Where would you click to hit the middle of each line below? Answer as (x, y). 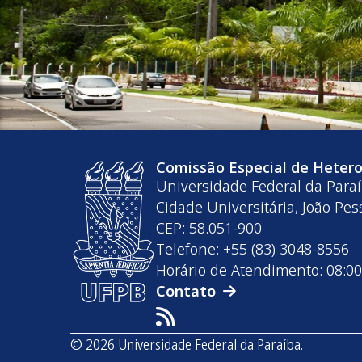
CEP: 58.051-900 (209, 228)
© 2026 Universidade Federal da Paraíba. (187, 345)
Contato (186, 291)
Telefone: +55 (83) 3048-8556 (253, 249)
